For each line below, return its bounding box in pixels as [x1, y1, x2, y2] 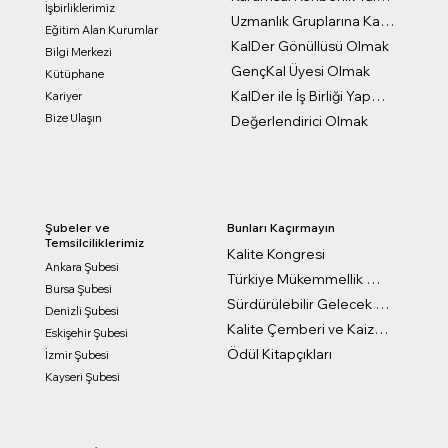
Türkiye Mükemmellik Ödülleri [366, 271, 381, 287]
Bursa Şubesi [44, 281, 112, 296]
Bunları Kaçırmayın [227, 220, 336, 236]
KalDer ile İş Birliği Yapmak [370, 87, 385, 104]
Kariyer [44, 89, 82, 104]
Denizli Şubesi [44, 303, 119, 318]
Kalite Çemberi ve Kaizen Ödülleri [374, 321, 389, 337]
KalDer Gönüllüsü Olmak [230, 37, 389, 54]
